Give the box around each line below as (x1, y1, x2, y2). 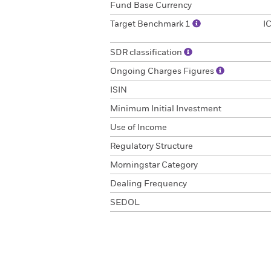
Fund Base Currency (110, 1, 192, 10)
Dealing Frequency (110, 180, 187, 188)
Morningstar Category (110, 161, 198, 169)
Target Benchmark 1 (110, 20, 192, 28)
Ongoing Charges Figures (110, 67, 216, 76)
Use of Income (110, 123, 167, 132)
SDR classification (110, 48, 184, 57)
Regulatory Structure (110, 142, 193, 151)
